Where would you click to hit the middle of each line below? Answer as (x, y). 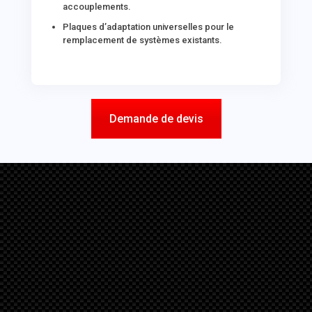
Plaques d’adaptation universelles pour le (149, 27)
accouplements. (97, 7)
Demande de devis (156, 119)
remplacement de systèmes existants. (143, 40)
